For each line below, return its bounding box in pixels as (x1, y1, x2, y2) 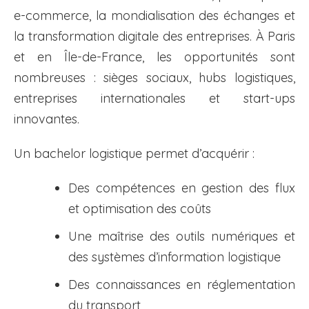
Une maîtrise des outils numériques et (68, 228, 295, 245)
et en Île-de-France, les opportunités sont (14, 49, 295, 66)
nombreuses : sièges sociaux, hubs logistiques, (14, 70, 295, 86)
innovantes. (14, 111, 79, 128)
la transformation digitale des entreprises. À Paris (14, 28, 295, 45)
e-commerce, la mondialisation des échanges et (14, 8, 295, 24)
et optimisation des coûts (68, 201, 211, 217)
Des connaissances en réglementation (68, 277, 295, 293)
